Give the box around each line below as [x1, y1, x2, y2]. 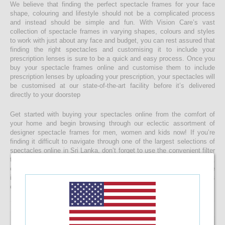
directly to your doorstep [10, 91, 80, 99]
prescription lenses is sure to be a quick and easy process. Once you [10, 55, 215, 63]
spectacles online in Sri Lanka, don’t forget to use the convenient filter [10, 147, 215, 155]
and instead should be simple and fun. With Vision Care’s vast [10, 19, 215, 27]
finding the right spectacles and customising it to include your [10, 46, 215, 54]
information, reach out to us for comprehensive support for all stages [10, 174, 215, 182]
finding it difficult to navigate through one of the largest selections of [10, 138, 215, 146]
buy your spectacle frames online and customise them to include [10, 64, 215, 72]
